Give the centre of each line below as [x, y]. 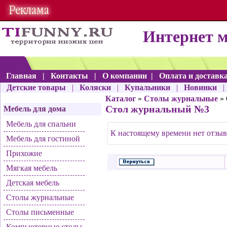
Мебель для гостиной [43, 139]
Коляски [95, 87]
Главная [21, 76]
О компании [126, 76]
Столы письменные [40, 212]
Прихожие [24, 153]
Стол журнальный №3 [157, 109]
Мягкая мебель [32, 168]
